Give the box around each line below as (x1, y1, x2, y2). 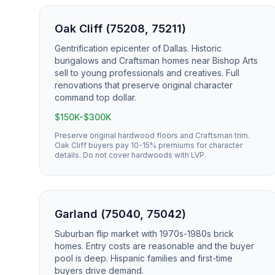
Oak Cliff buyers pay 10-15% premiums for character (55, 141, 242, 150)
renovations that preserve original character (55, 80, 233, 90)
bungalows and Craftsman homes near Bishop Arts (55, 55, 258, 66)
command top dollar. (55, 92, 136, 103)
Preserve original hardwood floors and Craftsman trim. (55, 131, 250, 140)
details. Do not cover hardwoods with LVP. (55, 150, 206, 160)
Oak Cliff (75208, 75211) (55, 22, 186, 35)
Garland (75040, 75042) (55, 207, 186, 220)
